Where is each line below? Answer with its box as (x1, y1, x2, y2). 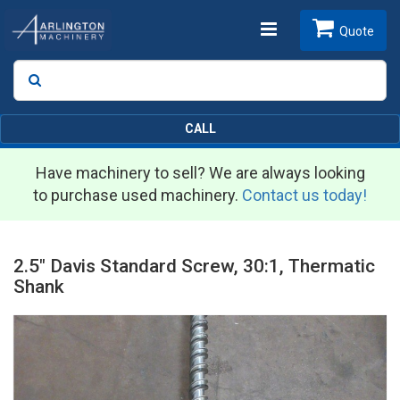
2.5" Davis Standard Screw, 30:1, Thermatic (13, 255, 375, 278)
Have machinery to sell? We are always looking (35, 163, 365, 183)
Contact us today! (242, 186, 367, 205)
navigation (259, 76, 346, 97)
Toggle (259, 18, 317, 39)
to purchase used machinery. (33, 186, 242, 205)
